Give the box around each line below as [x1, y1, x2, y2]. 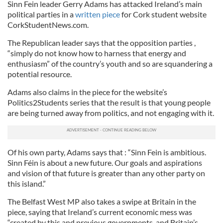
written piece [75, 9, 120, 19]
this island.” [7, 179, 46, 188]
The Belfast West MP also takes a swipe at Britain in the [7, 197, 196, 206]
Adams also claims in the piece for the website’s [7, 87, 167, 97]
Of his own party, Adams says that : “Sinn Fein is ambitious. [7, 147, 206, 157]
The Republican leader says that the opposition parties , [7, 38, 196, 47]
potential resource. [7, 69, 72, 79]
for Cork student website [120, 9, 207, 19]
